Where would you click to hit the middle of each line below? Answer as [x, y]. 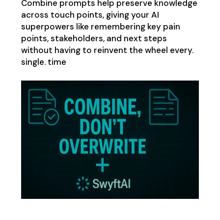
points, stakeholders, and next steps [94, 38]
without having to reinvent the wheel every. [107, 50]
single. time [43, 62]
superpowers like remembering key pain [100, 26]
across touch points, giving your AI [90, 14]
